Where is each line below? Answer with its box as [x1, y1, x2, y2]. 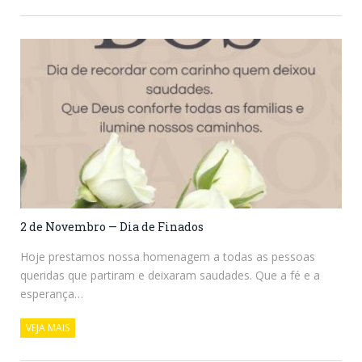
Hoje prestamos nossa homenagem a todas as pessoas [20, 249, 315, 265]
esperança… [20, 286, 83, 302]
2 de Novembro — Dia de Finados [20, 219, 204, 235]
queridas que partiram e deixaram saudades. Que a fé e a [20, 267, 320, 284]
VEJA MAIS [26, 321, 69, 335]
